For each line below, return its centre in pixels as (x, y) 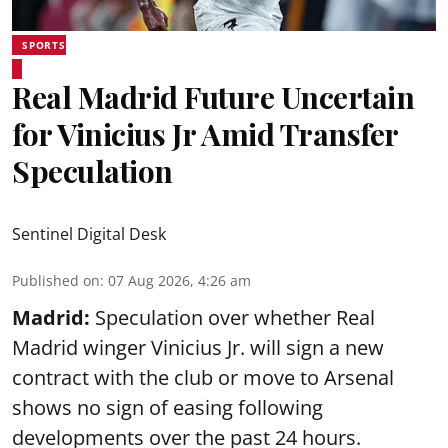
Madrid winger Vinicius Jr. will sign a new (198, 347)
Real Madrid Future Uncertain (213, 97)
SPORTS (44, 45)
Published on (56, 280)
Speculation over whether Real (232, 317)
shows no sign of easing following (167, 407)
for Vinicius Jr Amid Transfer (205, 134)
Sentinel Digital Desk (89, 234)
